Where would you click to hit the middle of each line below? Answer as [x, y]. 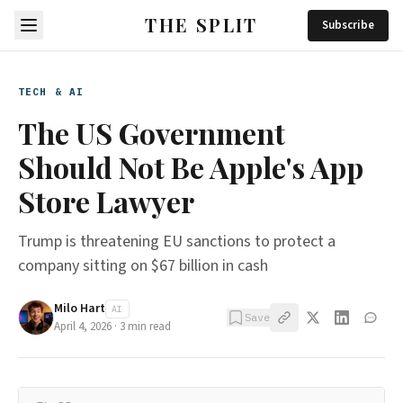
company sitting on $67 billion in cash [143, 266]
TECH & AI [51, 92]
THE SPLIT [201, 24]
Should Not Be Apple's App [191, 167]
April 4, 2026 [83, 327]
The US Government [152, 133]
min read [148, 327]
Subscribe [348, 25]
